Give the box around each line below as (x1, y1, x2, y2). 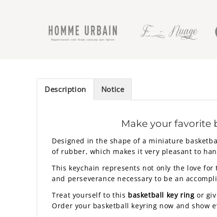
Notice (101, 84, 124, 94)
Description (45, 84, 86, 94)
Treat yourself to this (52, 190, 128, 200)
